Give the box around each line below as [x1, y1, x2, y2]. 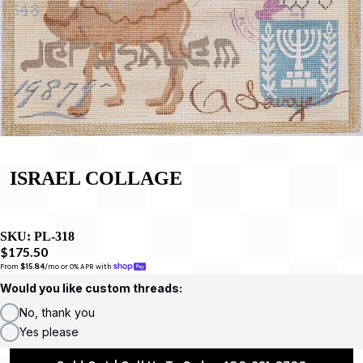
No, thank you [19, 305, 95, 319]
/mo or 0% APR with [45, 262, 113, 271]
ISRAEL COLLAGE [10, 167, 182, 189]
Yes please [19, 324, 79, 339]
